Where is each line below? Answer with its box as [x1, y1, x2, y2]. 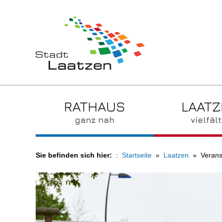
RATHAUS [63, 98, 125, 114]
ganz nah [74, 114, 114, 125]
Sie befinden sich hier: [36, 151, 112, 159]
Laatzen [164, 151, 189, 159]
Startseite [122, 151, 152, 159]
